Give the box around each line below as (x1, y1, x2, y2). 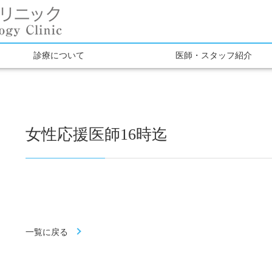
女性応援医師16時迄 (25, 126, 168, 143)
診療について (33, 51, 84, 60)
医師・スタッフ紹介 (175, 51, 252, 60)
